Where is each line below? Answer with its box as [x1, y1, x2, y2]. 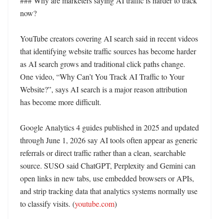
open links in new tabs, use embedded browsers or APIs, [20, 173, 194, 183]
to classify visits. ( [20, 198, 75, 209]
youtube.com [75, 198, 114, 209]
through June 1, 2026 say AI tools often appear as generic [20, 135, 197, 145]
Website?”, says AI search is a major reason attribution [20, 84, 187, 94]
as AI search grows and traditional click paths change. [20, 59, 185, 69]
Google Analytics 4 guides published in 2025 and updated [20, 122, 199, 132]
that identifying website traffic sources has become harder [20, 46, 196, 56]
